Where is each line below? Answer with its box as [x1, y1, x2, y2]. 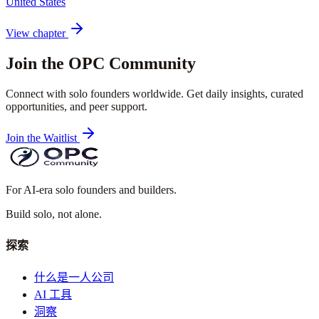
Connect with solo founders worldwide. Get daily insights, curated [6, 87, 303, 100]
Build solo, [6, 207, 55, 220]
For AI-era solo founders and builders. [6, 183, 177, 196]
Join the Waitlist [6, 131, 80, 144]
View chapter [6, 27, 68, 39]
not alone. [58, 207, 102, 220]
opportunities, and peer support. [6, 100, 147, 113]
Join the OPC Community [6, 53, 196, 73]
